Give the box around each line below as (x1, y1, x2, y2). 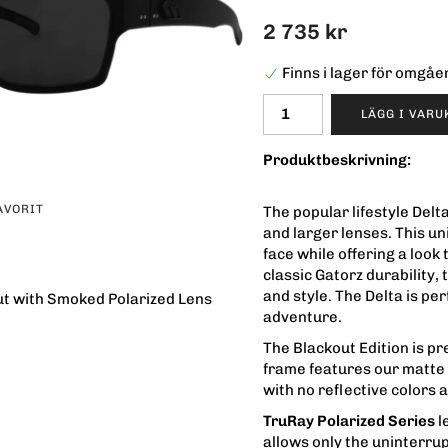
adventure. (263, 307, 342, 326)
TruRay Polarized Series (263, 411, 435, 430)
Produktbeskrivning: (263, 150, 411, 169)
